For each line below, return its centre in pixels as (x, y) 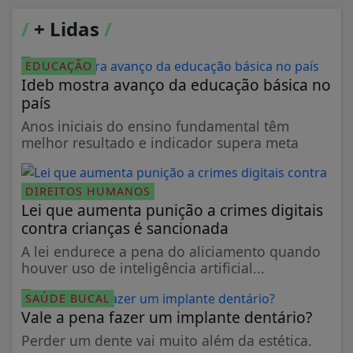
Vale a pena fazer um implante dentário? (167, 318)
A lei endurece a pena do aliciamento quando (171, 251)
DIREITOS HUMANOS (88, 191)
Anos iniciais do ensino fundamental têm (155, 126)
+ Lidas (67, 28)
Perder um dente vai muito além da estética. (167, 341)
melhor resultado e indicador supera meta (160, 142)
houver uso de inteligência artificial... (143, 268)
